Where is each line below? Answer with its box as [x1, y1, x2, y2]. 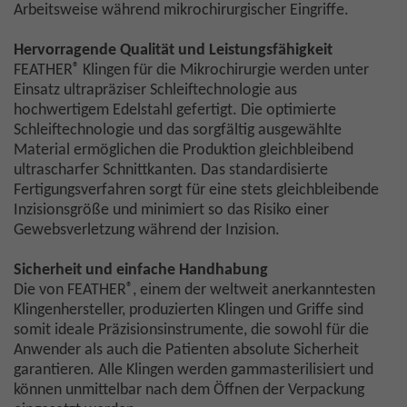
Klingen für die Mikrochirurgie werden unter [79, 62, 369, 80]
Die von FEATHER [14, 282, 126, 300]
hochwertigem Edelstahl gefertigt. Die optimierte [14, 102, 336, 120]
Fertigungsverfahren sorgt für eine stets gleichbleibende [14, 182, 379, 200]
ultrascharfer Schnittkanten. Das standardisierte [14, 162, 328, 180]
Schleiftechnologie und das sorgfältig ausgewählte [14, 122, 342, 140]
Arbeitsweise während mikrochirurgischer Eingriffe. [14, 2, 349, 20]
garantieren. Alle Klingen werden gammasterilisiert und [14, 362, 373, 380]
